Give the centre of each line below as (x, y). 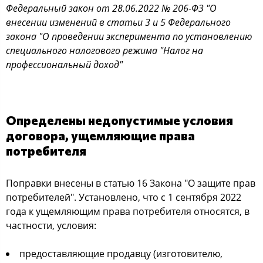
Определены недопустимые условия (119, 120)
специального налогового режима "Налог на (104, 50)
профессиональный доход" (64, 65)
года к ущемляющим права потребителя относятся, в (128, 211)
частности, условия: (51, 225)
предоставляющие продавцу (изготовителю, (121, 254)
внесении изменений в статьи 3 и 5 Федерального (118, 22)
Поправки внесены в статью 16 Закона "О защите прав (131, 183)
